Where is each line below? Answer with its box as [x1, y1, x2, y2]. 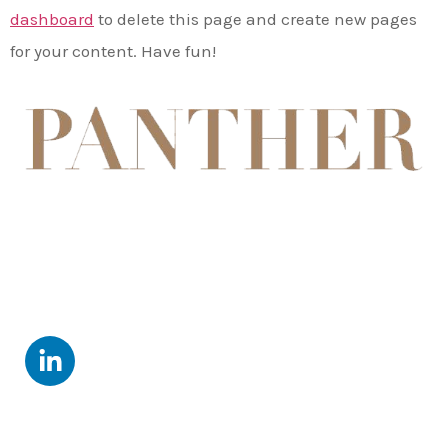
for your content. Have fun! [10, 40, 216, 61]
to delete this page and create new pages [94, 8, 417, 29]
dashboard [10, 8, 94, 29]
